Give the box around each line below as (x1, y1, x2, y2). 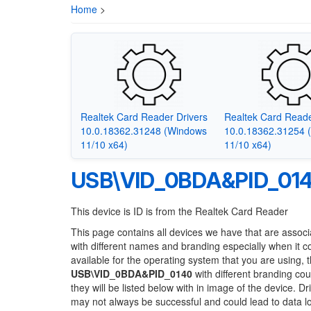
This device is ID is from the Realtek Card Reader (71, 204, 288, 218)
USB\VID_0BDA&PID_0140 (71, 267, 192, 280)
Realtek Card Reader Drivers (80, 109, 208, 124)
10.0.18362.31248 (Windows (80, 123, 207, 137)
